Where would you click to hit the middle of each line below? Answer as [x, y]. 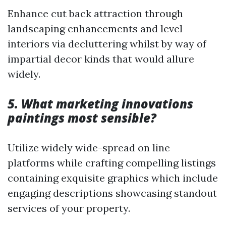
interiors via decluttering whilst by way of [107, 44]
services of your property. [69, 208]
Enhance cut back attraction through [95, 14]
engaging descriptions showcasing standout [112, 193]
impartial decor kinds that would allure [101, 59]
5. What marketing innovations [100, 104]
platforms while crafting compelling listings [112, 163]
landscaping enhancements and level [95, 29]
